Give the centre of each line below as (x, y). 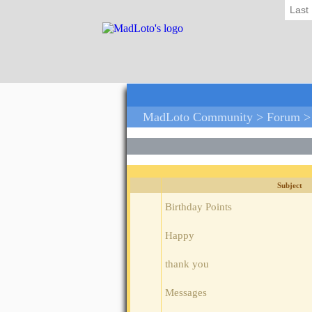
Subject (290, 186)
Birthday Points (198, 207)
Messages (186, 293)
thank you (187, 264)
